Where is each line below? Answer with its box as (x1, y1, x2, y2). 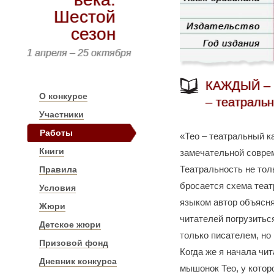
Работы (40, 128, 73, 138)
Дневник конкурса (39, 256, 117, 266)
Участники (39, 109, 84, 119)
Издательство (187, 21, 260, 31)
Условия (39, 183, 76, 193)
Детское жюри (39, 220, 101, 229)
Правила (39, 165, 77, 174)
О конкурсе (39, 91, 87, 101)
